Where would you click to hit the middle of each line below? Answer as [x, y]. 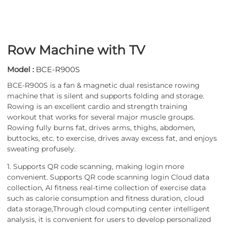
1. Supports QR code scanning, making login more [96, 166]
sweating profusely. [41, 149]
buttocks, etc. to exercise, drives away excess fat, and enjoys [112, 138]
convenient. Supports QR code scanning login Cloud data [108, 177]
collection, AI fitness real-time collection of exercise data [106, 188]
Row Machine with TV [76, 50]
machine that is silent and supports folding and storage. [106, 96]
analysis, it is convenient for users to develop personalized [109, 219]
